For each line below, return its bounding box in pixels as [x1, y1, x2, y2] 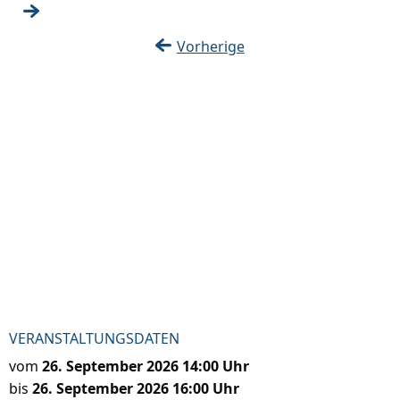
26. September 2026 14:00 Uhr [42, 356, 249, 377]
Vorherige [176, 37, 245, 57]
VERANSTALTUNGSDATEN [9, 329, 179, 349]
